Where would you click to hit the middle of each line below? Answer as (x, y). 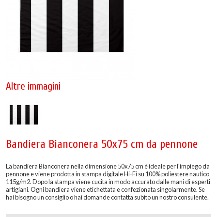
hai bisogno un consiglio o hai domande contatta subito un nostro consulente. (107, 197)
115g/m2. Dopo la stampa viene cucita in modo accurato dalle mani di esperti (108, 181)
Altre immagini (33, 87)
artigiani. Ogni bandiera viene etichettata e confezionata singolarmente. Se (105, 189)
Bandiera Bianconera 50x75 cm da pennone (102, 144)
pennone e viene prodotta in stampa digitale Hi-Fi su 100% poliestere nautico (108, 174)
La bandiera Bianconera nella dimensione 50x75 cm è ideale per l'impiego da (108, 166)
